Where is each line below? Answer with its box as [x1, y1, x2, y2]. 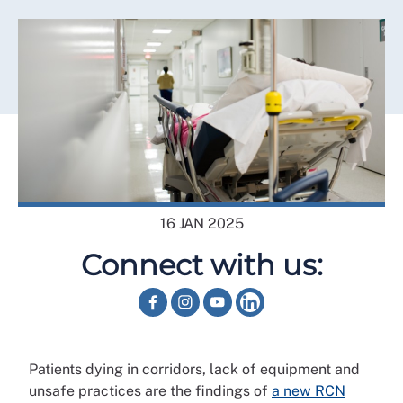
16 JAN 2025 [159, 215, 244, 232]
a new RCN [272, 382, 345, 399]
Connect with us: [80, 247, 323, 282]
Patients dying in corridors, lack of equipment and [29, 361, 360, 378]
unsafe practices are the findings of [29, 382, 272, 399]
